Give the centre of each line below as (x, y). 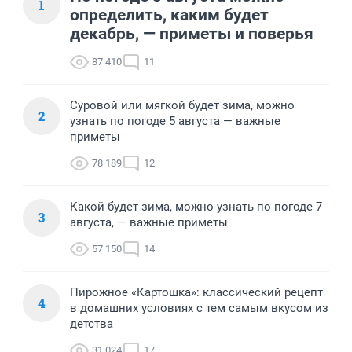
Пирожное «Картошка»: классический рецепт (196, 293)
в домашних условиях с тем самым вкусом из (199, 308)
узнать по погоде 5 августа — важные (175, 121)
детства (92, 324)
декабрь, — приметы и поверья (192, 34)
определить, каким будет (169, 15)
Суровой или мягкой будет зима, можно (182, 106)
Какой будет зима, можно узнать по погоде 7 (196, 207)
